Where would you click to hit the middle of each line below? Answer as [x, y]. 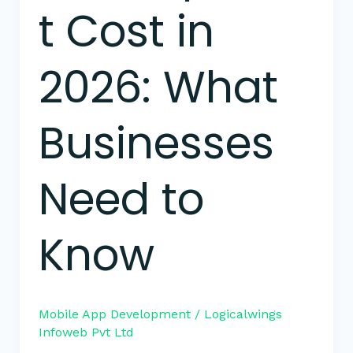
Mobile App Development [114, 314]
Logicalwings [243, 314]
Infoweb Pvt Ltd [86, 332]
